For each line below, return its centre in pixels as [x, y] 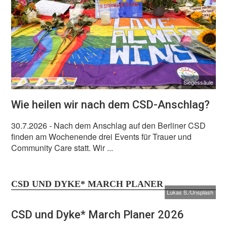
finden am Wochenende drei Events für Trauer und [102, 136]
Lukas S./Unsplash [190, 192]
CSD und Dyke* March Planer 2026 [98, 214]
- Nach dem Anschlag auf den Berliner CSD [127, 125]
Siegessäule [199, 82]
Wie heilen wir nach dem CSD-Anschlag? [111, 105]
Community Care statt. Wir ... [62, 147]
